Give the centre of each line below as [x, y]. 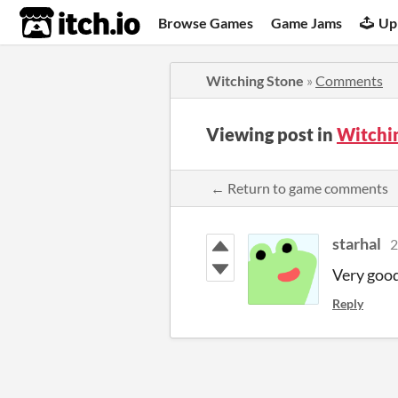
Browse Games [206, 22]
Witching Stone [255, 80]
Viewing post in [271, 134]
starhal [357, 243]
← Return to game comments [299, 188]
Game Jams [307, 22]
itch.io [58, 23]
